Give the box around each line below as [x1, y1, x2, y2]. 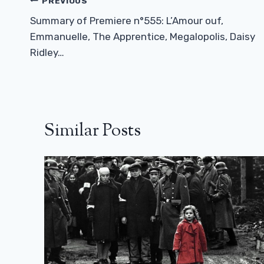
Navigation [29, 10, 113, 36]
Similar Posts [44, 118, 141, 144]
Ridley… [30, 47, 64, 59]
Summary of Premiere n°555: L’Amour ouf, [30, 15, 223, 27]
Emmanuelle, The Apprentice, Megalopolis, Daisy [30, 31, 255, 43]
